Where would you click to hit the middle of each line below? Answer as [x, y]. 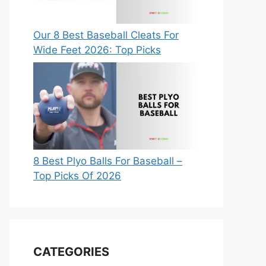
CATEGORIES [71, 252]
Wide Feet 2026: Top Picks [97, 50]
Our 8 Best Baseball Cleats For [106, 35]
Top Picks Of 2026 [77, 176]
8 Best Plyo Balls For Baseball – [108, 161]
